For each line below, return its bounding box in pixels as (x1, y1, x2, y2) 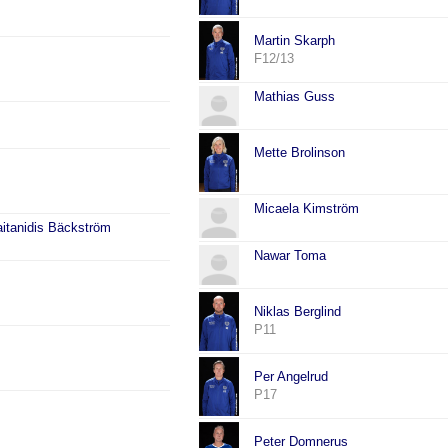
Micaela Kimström (254, 201, 360, 217)
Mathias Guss (254, 89, 336, 105)
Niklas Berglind (254, 304, 342, 320)
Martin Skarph (254, 33, 336, 49)
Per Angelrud (254, 369, 329, 385)
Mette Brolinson (254, 145, 346, 161)
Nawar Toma (254, 248, 327, 264)
